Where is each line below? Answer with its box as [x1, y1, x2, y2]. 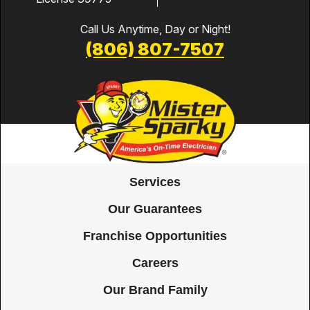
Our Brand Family [102, 282, 208, 297]
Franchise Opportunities [83, 228, 227, 243]
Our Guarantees [108, 201, 202, 216]
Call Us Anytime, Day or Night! [80, 22, 230, 37]
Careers [131, 255, 179, 270]
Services [129, 174, 181, 189]
